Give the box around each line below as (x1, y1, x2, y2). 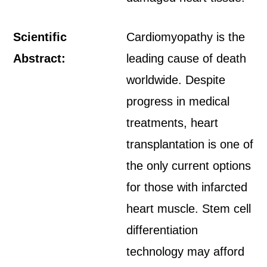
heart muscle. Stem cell (126, 202, 252, 215)
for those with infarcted (126, 181, 248, 194)
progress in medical (126, 95, 230, 108)
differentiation (126, 223, 198, 237)
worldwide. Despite (126, 73, 226, 86)
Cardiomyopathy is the (126, 30, 246, 44)
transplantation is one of (126, 138, 254, 151)
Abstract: (13, 52, 66, 65)
